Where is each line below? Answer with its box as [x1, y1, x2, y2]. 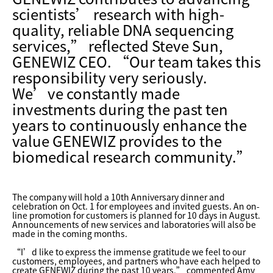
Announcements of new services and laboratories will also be [12, 218, 256, 230]
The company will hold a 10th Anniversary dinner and [12, 191, 225, 203]
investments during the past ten [12, 98, 228, 120]
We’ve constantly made [12, 82, 180, 104]
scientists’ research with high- [12, 3, 224, 25]
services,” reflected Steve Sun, [12, 35, 223, 57]
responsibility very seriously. [12, 66, 207, 88]
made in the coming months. [12, 227, 127, 239]
